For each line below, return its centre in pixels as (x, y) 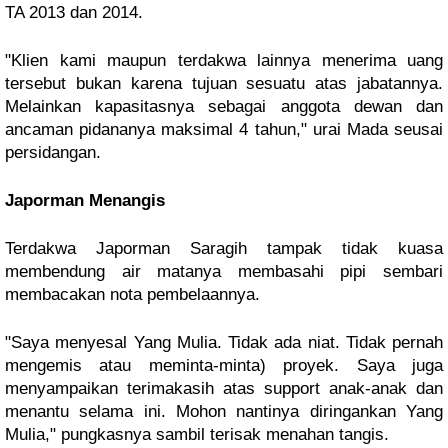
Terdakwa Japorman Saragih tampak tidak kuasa (224, 248)
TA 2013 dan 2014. (74, 12)
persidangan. (53, 152)
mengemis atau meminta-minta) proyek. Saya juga (224, 365)
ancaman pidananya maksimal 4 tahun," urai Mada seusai (224, 129)
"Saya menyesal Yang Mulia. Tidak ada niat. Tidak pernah (224, 342)
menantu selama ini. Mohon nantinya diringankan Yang (224, 411)
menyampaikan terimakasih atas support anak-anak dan (224, 388)
